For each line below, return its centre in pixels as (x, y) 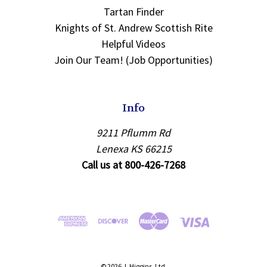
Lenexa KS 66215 (133, 149)
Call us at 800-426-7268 (133, 165)
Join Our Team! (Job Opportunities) (133, 60)
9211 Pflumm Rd (133, 133)
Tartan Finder (133, 12)
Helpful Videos (133, 44)
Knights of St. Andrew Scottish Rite (133, 28)
